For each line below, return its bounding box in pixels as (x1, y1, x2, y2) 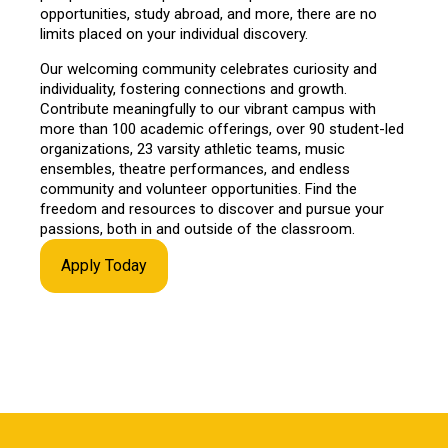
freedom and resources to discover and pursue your (40, 200, 384, 218)
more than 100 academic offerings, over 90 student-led (40, 120, 404, 138)
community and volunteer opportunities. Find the (40, 180, 357, 198)
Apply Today (61, 256, 147, 275)
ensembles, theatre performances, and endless (40, 160, 350, 178)
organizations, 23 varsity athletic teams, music (40, 140, 345, 158)
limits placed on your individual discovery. (40, 25, 308, 43)
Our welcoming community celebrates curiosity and (40, 60, 377, 78)
